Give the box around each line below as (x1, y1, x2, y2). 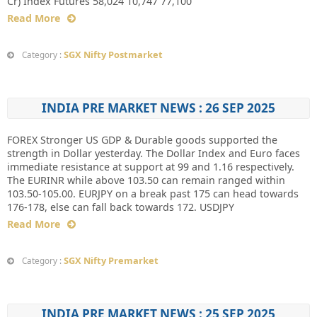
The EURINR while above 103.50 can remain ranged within (7, 173, 285, 187)
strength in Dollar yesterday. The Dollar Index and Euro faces (7, 146, 300, 160)
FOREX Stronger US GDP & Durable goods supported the (7, 133, 277, 146)
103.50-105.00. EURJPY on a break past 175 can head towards (7, 187, 299, 200)
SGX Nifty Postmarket (64, 48, 163, 61)
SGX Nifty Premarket (64, 254, 158, 267)
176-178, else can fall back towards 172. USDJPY (7, 200, 234, 214)
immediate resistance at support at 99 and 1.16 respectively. (7, 160, 294, 173)
